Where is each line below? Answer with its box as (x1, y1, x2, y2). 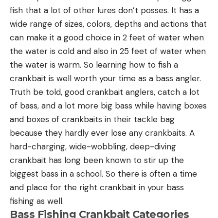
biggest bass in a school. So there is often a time (10, 168, 197, 180)
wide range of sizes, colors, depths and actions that (10, 18, 207, 30)
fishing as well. (10, 196, 64, 207)
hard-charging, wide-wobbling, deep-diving (10, 141, 176, 152)
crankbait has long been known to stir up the (10, 155, 184, 166)
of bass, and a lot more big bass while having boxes (10, 100, 207, 111)
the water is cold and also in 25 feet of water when (10, 46, 206, 57)
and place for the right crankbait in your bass (10, 182, 184, 193)
